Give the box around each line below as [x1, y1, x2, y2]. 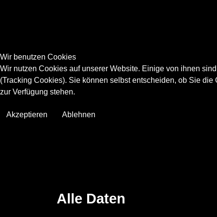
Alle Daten [57, 191, 125, 206]
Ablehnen [62, 110, 95, 119]
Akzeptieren [6, 110, 47, 119]
